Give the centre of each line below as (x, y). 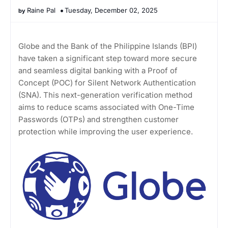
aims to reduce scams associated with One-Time (106, 107)
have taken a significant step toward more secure (108, 58)
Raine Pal (41, 10)
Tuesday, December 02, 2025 (111, 10)
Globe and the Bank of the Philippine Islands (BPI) (108, 46)
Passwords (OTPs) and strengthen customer (98, 119)
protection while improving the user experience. (106, 131)
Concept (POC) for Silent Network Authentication (107, 82)
